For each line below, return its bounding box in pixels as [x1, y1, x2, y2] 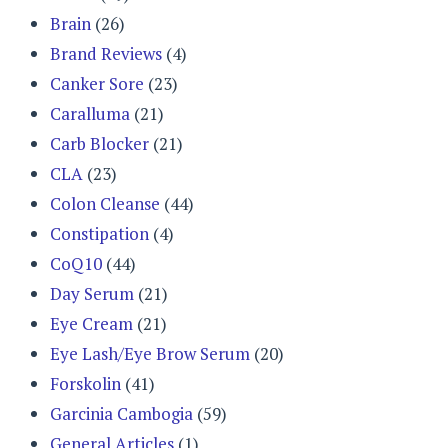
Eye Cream [50, 311, 133, 335]
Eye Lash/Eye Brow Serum [50, 341, 250, 365]
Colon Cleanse [50, 191, 160, 215]
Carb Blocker [50, 131, 149, 155]
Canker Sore [50, 71, 144, 95]
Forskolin [50, 371, 121, 395]
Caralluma [50, 101, 130, 125]
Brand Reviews [50, 41, 162, 65]
